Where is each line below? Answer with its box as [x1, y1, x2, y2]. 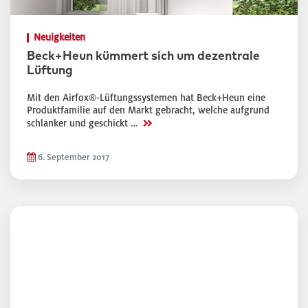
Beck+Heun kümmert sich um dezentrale [27, 50, 260, 63]
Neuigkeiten [34, 32, 85, 43]
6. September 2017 [36, 153, 109, 162]
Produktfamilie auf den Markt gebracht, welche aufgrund [27, 105, 269, 115]
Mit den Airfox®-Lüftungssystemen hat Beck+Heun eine [27, 93, 265, 103]
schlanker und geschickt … [27, 118, 140, 129]
